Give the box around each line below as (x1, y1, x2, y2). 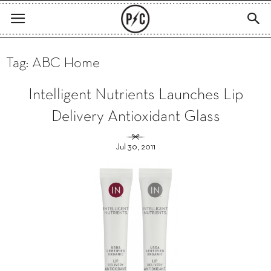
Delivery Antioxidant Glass (51, 110, 220, 124)
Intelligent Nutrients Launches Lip (28, 88, 243, 102)
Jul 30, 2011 (116, 143, 155, 151)
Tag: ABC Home (6, 57, 100, 70)
